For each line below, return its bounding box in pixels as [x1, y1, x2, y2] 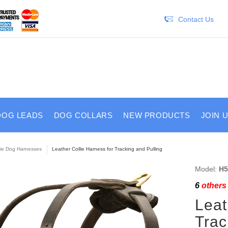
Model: [194, 164, 219, 173]
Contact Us [178, 15, 214, 23]
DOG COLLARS [53, 111, 113, 120]
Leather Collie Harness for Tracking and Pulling [51, 146, 162, 152]
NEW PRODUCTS [123, 111, 190, 120]
